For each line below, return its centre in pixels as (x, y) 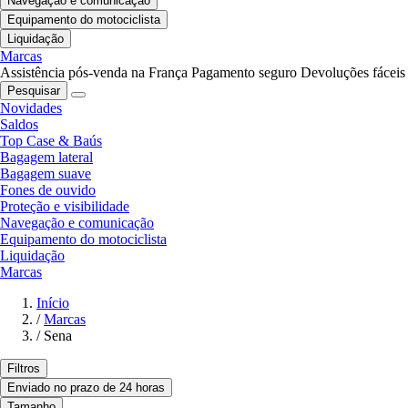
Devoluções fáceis (353, 73)
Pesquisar (34, 91)
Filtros (24, 369)
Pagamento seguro (244, 73)
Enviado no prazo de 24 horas (86, 388)
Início (53, 303)
